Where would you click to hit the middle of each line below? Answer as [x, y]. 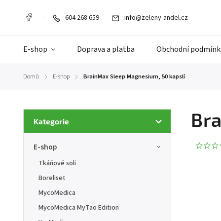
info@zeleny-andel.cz [156, 18]
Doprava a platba [106, 49]
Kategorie [51, 121]
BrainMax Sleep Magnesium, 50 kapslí [134, 76]
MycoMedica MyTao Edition [79, 208]
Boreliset [52, 178]
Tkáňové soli [57, 163]
